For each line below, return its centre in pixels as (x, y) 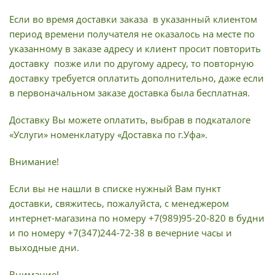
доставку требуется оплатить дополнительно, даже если (137, 78)
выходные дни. (44, 247)
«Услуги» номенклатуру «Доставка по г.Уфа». (108, 134)
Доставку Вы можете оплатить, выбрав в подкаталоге (130, 120)
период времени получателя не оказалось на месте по (132, 34)
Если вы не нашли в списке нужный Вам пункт (115, 188)
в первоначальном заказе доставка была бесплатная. (130, 93)
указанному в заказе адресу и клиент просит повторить (135, 48)
